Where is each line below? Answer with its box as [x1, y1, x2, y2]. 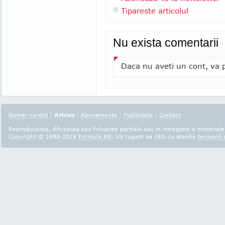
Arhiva [54, 111, 74, 118]
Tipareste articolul [121, 6, 188, 15]
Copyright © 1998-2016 [9, 133, 78, 140]
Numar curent [9, 111, 48, 118]
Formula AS [78, 133, 111, 140]
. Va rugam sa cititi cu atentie [111, 133, 198, 140]
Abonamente [81, 111, 117, 118]
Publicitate [124, 111, 153, 118]
